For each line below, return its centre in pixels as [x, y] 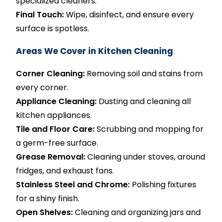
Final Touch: [40, 15]
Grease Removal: [51, 157]
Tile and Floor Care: [55, 129]
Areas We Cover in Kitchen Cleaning [95, 51]
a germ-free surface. [57, 143]
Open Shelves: [45, 212]
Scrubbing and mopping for [149, 129]
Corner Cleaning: [51, 74]
